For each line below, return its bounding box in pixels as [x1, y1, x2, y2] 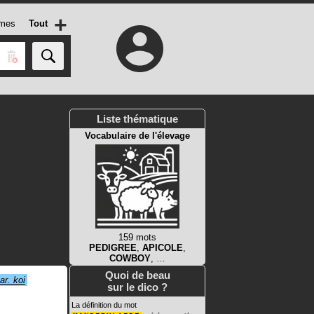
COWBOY [109, 253, 151, 264]
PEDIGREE [89, 243, 137, 253]
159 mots [118, 232, 156, 243]
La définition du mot [71, 301, 137, 309]
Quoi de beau [104, 269, 170, 281]
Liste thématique [97, 113, 178, 125]
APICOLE [142, 243, 183, 253]
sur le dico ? [107, 281, 168, 293]
